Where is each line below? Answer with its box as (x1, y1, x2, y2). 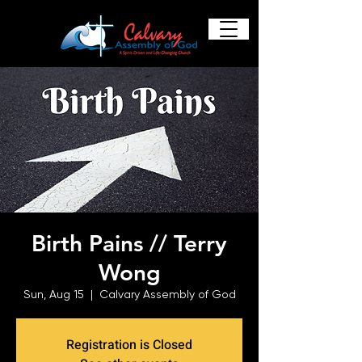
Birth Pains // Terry (32, 229, 227, 257)
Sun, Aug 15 (23, 288, 84, 301)
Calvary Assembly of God (99, 288, 236, 301)
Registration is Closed (66, 335, 192, 355)
